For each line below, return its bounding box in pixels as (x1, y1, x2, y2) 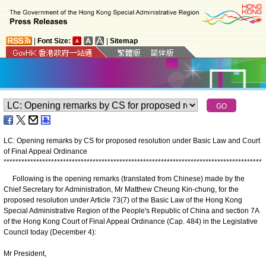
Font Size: (37, 36, 71, 45)
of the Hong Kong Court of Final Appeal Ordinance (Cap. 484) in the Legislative (4, 217, 258, 226)
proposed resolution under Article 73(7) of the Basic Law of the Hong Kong (4, 195, 242, 204)
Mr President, (4, 249, 46, 258)
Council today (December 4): (4, 227, 96, 236)
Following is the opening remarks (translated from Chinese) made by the (4, 174, 245, 183)
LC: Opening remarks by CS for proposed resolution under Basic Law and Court (4, 136, 260, 145)
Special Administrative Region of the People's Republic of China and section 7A (4, 206, 259, 215)
